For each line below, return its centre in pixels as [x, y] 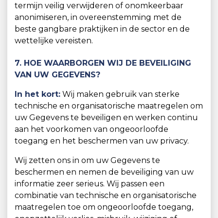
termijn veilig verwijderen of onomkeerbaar [99, 6]
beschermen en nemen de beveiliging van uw [104, 172]
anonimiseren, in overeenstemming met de [98, 17]
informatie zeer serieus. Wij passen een [90, 184]
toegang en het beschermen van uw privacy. [102, 141]
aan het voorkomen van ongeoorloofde [91, 129]
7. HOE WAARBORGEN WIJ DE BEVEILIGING [103, 63]
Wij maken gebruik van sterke [120, 94]
